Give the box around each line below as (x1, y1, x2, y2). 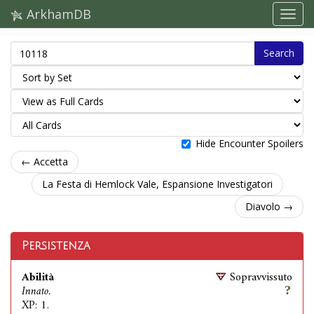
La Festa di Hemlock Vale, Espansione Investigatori (41, 177, 273, 191)
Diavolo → (245, 200, 293, 213)
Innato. (22, 282, 50, 301)
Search (264, 46, 294, 60)
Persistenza (22, 240, 90, 252)
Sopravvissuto (230, 268, 292, 287)
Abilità (22, 268, 54, 287)
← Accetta (21, 155, 68, 168)
